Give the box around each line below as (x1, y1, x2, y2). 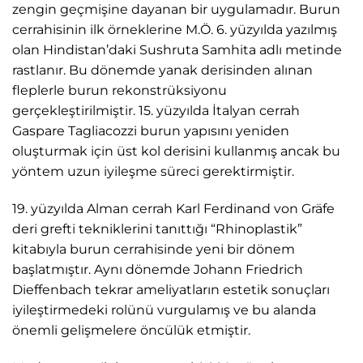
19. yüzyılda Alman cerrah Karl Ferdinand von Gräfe (12, 201, 335, 217)
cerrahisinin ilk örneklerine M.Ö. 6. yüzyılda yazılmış (12, 22, 337, 38)
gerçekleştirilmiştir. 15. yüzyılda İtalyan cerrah (12, 103, 300, 119)
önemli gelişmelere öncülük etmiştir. (12, 322, 250, 339)
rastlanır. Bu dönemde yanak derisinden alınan (12, 62, 313, 79)
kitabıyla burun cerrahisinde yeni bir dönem (12, 241, 295, 258)
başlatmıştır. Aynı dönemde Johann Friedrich (12, 262, 303, 278)
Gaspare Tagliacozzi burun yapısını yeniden (12, 123, 289, 139)
